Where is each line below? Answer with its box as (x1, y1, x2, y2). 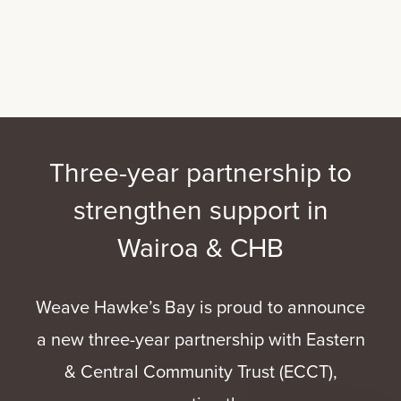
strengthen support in (73, 190, 328, 228)
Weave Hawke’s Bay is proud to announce (36, 294, 365, 320)
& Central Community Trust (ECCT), (64, 358, 337, 385)
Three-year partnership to (49, 152, 352, 191)
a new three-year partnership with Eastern (36, 326, 365, 353)
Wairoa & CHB (117, 227, 284, 266)
